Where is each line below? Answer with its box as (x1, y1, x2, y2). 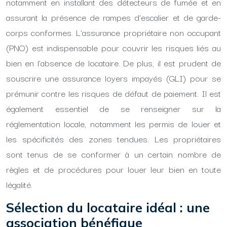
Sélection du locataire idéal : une (6, 200, 210, 215)
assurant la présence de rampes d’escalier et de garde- (6, 10, 221, 24)
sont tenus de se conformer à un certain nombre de (6, 147, 221, 161)
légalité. (6, 177, 32, 191)
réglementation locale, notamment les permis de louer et (6, 117, 221, 130)
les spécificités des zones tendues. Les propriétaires (6, 132, 221, 145)
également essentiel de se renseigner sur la (6, 101, 221, 115)
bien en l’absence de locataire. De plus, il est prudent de (6, 56, 221, 69)
